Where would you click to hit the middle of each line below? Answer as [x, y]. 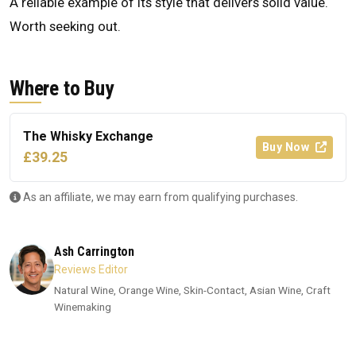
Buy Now [287, 147]
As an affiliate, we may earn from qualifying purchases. [159, 197]
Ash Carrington [94, 252]
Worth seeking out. [65, 27]
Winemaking [82, 307]
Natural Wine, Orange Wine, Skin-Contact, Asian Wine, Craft [192, 290]
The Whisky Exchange [88, 137]
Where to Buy [62, 89]
